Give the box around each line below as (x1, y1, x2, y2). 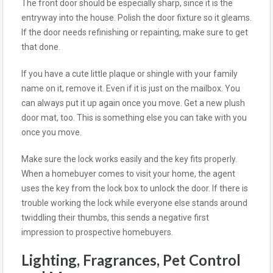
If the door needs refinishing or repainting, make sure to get (21, 27, 248, 37)
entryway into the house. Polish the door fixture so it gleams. (21, 12, 252, 23)
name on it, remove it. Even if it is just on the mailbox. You (21, 83, 240, 93)
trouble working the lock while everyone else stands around (21, 197, 247, 208)
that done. (21, 41, 60, 52)
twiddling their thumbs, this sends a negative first (21, 212, 209, 222)
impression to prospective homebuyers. (21, 227, 173, 237)
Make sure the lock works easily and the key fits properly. (21, 154, 237, 164)
